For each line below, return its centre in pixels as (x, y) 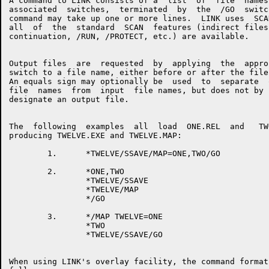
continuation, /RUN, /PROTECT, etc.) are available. (129, 36)
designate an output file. (69, 99)
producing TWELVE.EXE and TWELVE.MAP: (95, 135)
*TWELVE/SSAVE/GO (86, 234)
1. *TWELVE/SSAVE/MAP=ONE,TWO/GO (115, 153)
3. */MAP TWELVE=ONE (86, 216)
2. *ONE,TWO (67, 171)
